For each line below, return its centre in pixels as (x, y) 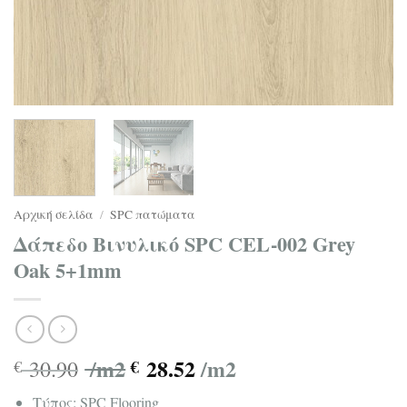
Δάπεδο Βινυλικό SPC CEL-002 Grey (184, 243)
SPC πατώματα (153, 214)
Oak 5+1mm (68, 270)
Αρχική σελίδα (54, 214)
